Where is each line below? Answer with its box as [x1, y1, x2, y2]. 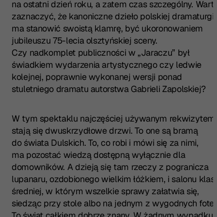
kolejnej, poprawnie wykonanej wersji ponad [12, 71, 182, 82]
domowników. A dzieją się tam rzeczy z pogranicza [12, 161, 209, 172]
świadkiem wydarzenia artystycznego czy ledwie [12, 59, 201, 70]
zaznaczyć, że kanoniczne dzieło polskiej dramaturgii [12, 10, 216, 22]
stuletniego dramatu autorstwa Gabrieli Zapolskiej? [12, 83, 206, 94]
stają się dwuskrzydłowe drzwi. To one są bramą [12, 124, 198, 136]
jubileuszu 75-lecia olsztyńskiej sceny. [12, 34, 157, 46]
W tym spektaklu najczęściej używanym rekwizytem [12, 112, 216, 124]
